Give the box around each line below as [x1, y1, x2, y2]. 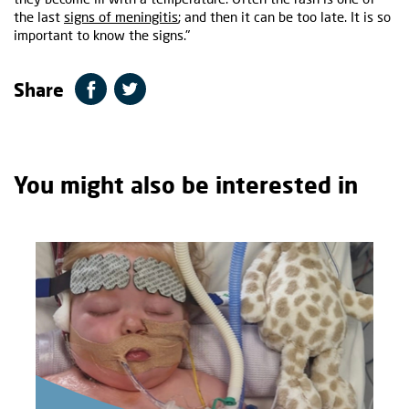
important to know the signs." [14, 26, 190, 44]
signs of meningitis [64, 8, 178, 26]
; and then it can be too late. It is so [178, 8, 391, 26]
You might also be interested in [14, 171, 358, 199]
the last [14, 8, 64, 26]
